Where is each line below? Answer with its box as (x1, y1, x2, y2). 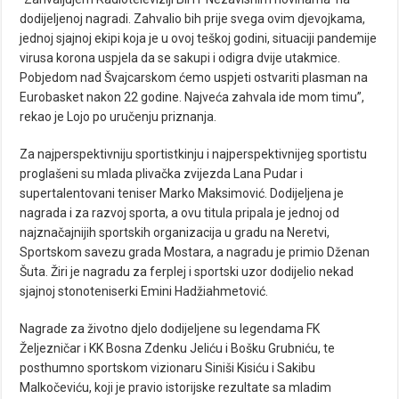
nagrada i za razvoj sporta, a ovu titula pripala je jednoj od (20, 206, 340, 221)
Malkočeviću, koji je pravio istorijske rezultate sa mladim (20, 380, 332, 395)
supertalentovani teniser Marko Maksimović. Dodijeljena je (20, 186, 345, 201)
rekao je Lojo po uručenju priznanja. (20, 110, 217, 125)
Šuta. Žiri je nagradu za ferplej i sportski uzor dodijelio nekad (20, 265, 354, 280)
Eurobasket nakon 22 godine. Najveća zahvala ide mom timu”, (20, 90, 365, 105)
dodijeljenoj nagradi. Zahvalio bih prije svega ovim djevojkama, (20, 12, 366, 27)
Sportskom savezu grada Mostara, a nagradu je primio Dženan (20, 245, 370, 260)
